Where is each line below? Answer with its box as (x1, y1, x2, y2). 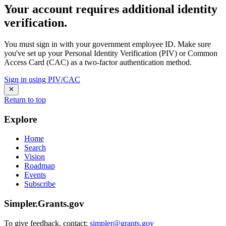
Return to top (4, 95, 46, 104)
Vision (24, 152, 45, 161)
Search (24, 143, 46, 152)
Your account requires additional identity (4, 2, 217, 16)
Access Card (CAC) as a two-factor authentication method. (4, 58, 192, 67)
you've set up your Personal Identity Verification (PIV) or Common (4, 48, 217, 58)
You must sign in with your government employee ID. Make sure (4, 39, 211, 48)
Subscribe (24, 180, 55, 189)
